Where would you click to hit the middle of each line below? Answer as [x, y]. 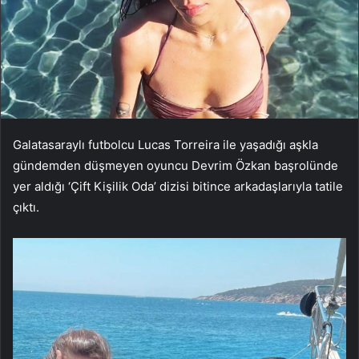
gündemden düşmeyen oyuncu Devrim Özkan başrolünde [175, 166]
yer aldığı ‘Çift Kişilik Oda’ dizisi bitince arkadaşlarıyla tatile [178, 187]
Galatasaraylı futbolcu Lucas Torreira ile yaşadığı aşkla [165, 145]
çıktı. [26, 208]
